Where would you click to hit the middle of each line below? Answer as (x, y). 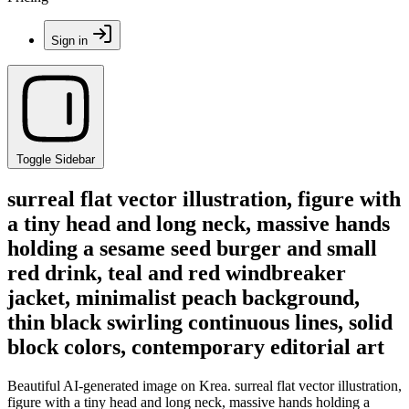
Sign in (69, 41)
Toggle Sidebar (56, 159)
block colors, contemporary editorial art (196, 346)
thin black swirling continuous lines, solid (200, 322)
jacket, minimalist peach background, (184, 297)
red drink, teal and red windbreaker (177, 273)
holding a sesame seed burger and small (192, 248)
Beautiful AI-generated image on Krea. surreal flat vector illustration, (204, 385)
